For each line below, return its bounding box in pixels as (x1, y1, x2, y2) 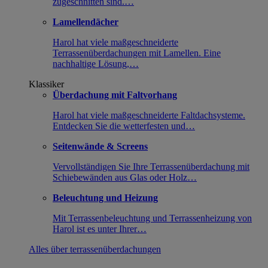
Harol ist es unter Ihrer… (53, 224, 147, 234)
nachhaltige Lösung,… (53, 59, 139, 69)
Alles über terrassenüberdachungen (29, 244, 161, 255)
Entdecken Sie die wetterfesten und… (53, 121, 195, 132)
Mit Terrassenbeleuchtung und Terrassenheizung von (53, 213, 252, 224)
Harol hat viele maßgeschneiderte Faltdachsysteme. (53, 110, 245, 121)
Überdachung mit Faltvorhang (53, 90, 177, 100)
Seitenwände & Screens (53, 141, 148, 152)
